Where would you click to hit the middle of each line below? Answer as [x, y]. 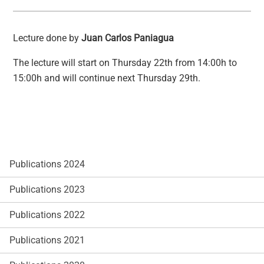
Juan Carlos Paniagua [128, 38]
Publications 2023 [47, 189]
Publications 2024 [47, 164]
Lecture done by [47, 38]
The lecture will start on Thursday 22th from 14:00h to [125, 62]
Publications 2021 [47, 240]
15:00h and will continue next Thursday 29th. [107, 78]
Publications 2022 [47, 214]
